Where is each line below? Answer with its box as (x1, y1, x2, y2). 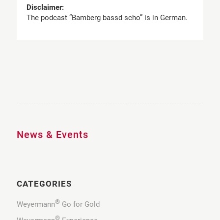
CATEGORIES (16, 179, 72, 189)
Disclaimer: (26, 2, 64, 12)
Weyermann (16, 200, 55, 209)
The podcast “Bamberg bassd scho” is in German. (26, 13, 188, 22)
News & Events (16, 129, 88, 141)
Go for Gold (59, 200, 100, 209)
